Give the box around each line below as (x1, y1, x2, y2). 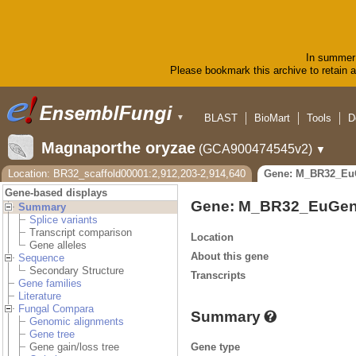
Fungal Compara (18, 303, 94, 315)
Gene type (191, 340, 240, 353)
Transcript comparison (29, 226, 132, 239)
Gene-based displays (5, 187, 107, 199)
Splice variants (29, 214, 98, 226)
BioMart (254, 112, 290, 125)
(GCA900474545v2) (199, 142, 312, 157)
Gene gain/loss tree (29, 341, 119, 354)
